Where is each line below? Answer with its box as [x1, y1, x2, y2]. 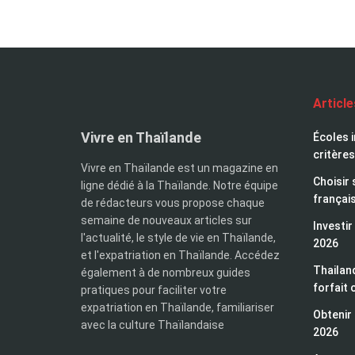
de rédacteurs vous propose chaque [81, 197, 265, 210]
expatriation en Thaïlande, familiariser [81, 301, 274, 315]
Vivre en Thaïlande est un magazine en [81, 162, 278, 175]
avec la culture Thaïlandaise [81, 319, 224, 332]
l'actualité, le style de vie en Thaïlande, [81, 231, 276, 245]
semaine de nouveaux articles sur [81, 214, 252, 227]
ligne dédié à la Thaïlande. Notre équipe [81, 179, 278, 193]
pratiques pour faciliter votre [81, 284, 227, 297]
